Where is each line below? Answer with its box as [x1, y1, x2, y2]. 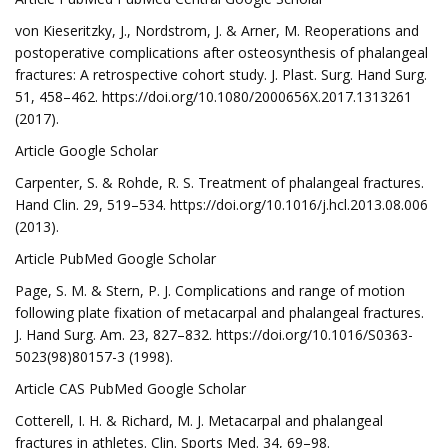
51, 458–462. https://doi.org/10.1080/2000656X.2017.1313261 [15, 87, 412, 106]
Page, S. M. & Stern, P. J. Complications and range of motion [15, 281, 405, 300]
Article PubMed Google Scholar [15, 249, 216, 268]
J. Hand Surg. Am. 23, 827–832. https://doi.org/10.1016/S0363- [15, 325, 413, 344]
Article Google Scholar [15, 141, 158, 160]
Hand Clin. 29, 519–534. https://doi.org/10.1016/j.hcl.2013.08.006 [15, 195, 428, 214]
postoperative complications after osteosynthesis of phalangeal [15, 43, 428, 62]
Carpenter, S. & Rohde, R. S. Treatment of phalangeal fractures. [15, 173, 424, 192]
